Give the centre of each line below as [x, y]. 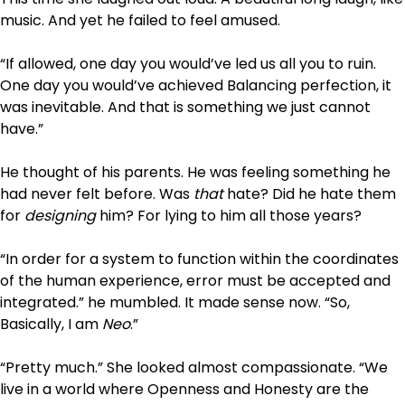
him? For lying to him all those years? [231, 215]
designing [62, 215]
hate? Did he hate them [311, 193]
